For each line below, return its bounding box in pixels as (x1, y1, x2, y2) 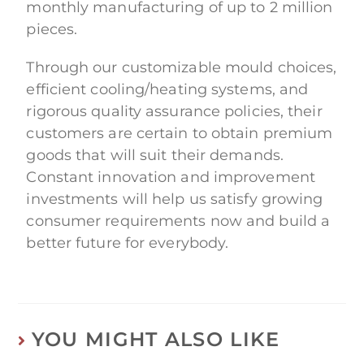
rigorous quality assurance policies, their (26, 102, 323, 121)
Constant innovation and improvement (26, 168, 315, 187)
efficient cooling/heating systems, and (26, 80, 309, 99)
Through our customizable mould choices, (26, 58, 337, 77)
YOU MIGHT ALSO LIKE (31, 327, 280, 352)
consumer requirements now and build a (26, 212, 331, 231)
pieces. (26, 20, 78, 39)
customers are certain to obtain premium (26, 124, 333, 143)
